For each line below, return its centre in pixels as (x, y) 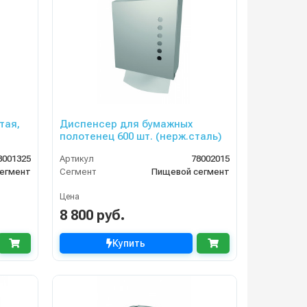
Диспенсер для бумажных (126, 124)
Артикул (76, 159)
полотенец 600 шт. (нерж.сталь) (140, 137)
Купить (129, 244)
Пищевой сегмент (190, 172)
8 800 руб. (92, 216)
